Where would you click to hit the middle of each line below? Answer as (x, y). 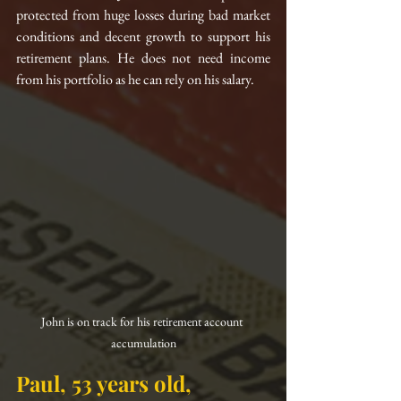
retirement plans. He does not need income (143, 58)
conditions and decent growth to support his (143, 36)
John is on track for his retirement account (143, 322)
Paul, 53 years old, (107, 384)
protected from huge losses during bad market (143, 15)
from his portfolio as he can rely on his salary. (135, 79)
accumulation (143, 343)
